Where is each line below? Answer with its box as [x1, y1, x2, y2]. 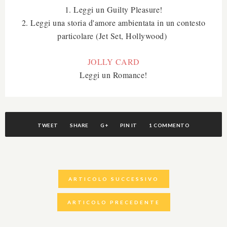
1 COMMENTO [149, 122, 190, 128]
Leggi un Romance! [80, 69, 147, 80]
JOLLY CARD [87, 56, 140, 67]
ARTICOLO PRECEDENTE [67, 199, 160, 205]
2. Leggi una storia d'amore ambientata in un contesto [21, 17, 206, 28]
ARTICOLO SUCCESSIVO [68, 175, 159, 182]
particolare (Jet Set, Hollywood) [57, 30, 170, 41]
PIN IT [120, 122, 137, 128]
